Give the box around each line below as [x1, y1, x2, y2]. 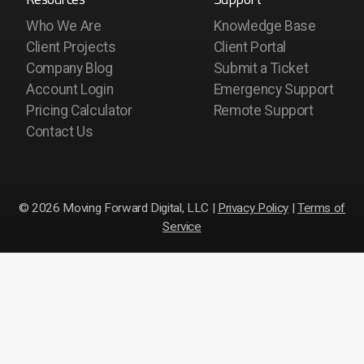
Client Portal [213, 39, 287, 56]
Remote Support [213, 102, 314, 119]
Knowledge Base [213, 18, 316, 35]
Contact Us [26, 123, 93, 141]
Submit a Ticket [213, 60, 309, 77]
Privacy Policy [217, 201, 288, 216]
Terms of [297, 201, 346, 216]
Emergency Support [213, 81, 334, 98]
